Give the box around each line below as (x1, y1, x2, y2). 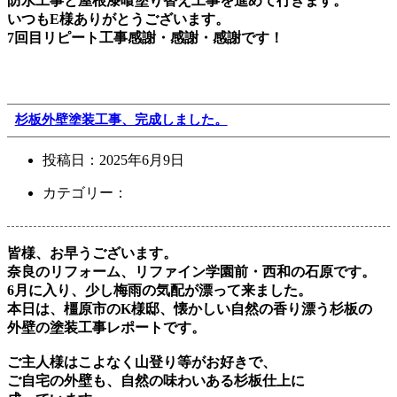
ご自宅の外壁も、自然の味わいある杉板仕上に (7, 372, 305, 388)
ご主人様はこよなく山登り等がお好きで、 (7, 354, 276, 370)
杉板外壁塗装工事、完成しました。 (14, 113, 228, 128)
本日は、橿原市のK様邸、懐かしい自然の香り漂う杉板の (7, 300, 372, 316)
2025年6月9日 (99, 152, 184, 167)
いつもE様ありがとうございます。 (7, 11, 230, 27)
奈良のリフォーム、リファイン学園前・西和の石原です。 (7, 263, 376, 279)
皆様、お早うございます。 (7, 245, 177, 261)
